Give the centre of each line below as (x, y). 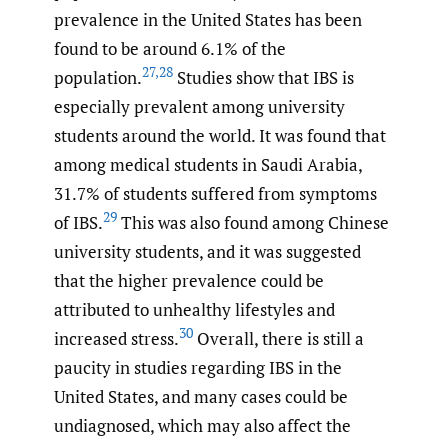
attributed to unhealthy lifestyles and (194, 309)
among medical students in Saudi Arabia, (208, 164)
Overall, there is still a (278, 338)
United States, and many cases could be (201, 396)
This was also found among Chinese (253, 222)
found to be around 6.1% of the (170, 48)
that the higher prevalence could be (189, 280)
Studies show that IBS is (263, 77)
